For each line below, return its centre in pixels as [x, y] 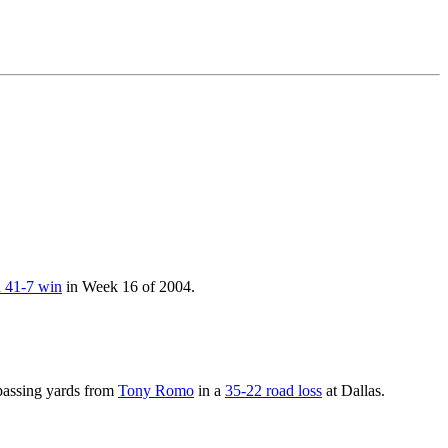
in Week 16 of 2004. [128, 286]
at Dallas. [353, 390]
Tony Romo [156, 390]
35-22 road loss [273, 390]
